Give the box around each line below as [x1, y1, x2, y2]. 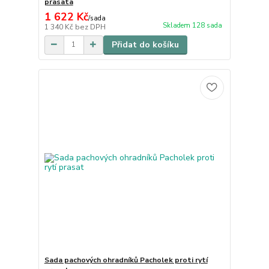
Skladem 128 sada [162, 20, 222, 30]
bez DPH [74, 22, 106, 32]
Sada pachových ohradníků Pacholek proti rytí [44, 255, 208, 265]
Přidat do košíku [111, 38, 179, 50]
